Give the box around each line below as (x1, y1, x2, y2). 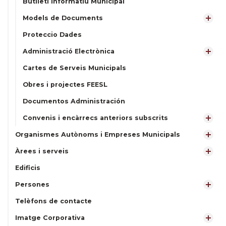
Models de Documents (23, 14, 103, 22)
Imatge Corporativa (15, 214, 85, 221)
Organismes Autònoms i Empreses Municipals (15, 131, 180, 138)
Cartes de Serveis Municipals (23, 64, 126, 72)
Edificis (15, 164, 40, 172)
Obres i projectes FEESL (23, 81, 107, 88)
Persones (15, 181, 49, 188)
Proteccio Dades (23, 31, 82, 38)
